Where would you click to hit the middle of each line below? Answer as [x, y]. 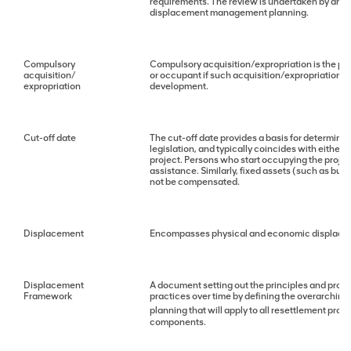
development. [179, 87]
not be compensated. [195, 182]
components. [178, 322]
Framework [48, 297]
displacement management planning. [229, 13]
